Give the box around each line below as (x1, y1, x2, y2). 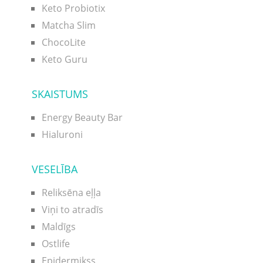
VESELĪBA (31, 161, 77, 176)
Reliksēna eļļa (41, 186, 101, 199)
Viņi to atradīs (41, 203, 103, 216)
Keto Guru (41, 52, 87, 66)
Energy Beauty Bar (41, 110, 123, 124)
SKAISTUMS (31, 86, 88, 101)
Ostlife (41, 237, 70, 250)
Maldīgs (41, 220, 76, 233)
